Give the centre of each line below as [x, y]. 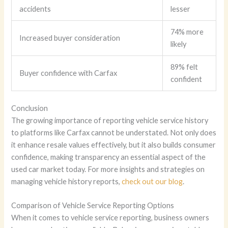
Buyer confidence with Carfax [68, 73]
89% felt [184, 67]
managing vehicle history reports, [67, 181]
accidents [35, 9]
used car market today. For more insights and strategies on [108, 169]
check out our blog [152, 181]
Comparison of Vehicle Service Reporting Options [93, 205]
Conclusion [30, 108]
